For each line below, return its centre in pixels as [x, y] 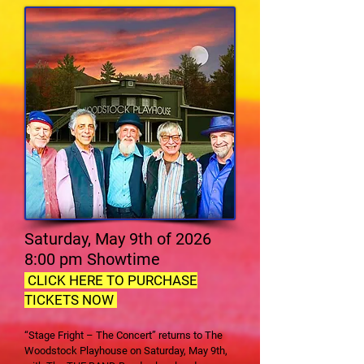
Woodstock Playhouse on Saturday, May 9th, [126, 351]
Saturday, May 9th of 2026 [118, 239]
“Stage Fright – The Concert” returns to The [123, 335]
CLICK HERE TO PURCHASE [111, 280]
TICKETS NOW [71, 300]
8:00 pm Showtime [92, 259]
